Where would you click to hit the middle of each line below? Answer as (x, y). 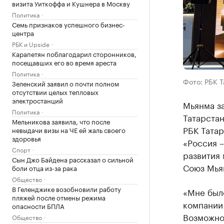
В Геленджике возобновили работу (66, 188)
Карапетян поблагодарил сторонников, (74, 53)
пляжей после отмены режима (59, 197)
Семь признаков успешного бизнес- (68, 24)
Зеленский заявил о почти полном (65, 83)
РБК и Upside (31, 44)
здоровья (26, 138)
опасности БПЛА (38, 205)
